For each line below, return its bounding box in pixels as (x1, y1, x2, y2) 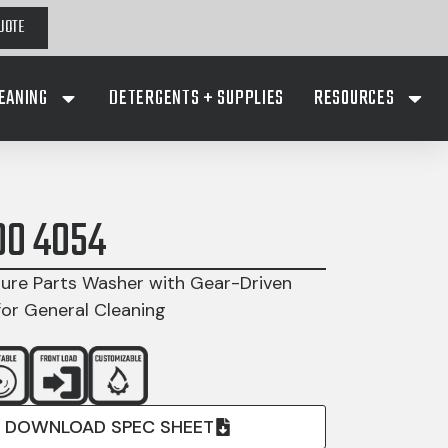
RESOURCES (314, 82, 395, 114)
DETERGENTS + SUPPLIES (109, 82, 285, 114)
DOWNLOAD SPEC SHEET (4, 415, 214, 440)
